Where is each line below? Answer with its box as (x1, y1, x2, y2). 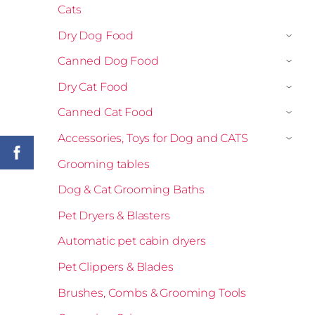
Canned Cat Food (58, 105, 153, 120)
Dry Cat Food (58, 79, 129, 94)
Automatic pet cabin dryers (58, 234, 206, 248)
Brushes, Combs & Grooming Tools (58, 285, 247, 300)
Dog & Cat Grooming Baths (58, 183, 205, 197)
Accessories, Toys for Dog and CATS (58, 131, 248, 145)
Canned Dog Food (58, 54, 159, 68)
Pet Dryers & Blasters (58, 208, 170, 222)
